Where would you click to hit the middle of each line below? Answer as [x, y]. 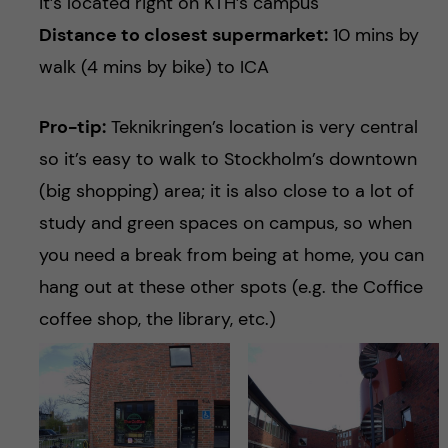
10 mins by [373, 35]
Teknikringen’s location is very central [261, 127]
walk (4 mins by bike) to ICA [153, 67]
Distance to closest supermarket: [183, 35]
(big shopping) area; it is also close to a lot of [226, 191]
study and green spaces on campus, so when [225, 223]
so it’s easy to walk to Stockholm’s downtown [227, 159]
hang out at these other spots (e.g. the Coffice [230, 287]
